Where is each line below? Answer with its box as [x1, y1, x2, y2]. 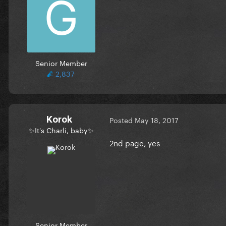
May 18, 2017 [135, 114, 179, 126]
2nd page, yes [109, 136, 160, 148]
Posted [109, 114, 135, 126]
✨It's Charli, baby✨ [28, 124, 94, 135]
